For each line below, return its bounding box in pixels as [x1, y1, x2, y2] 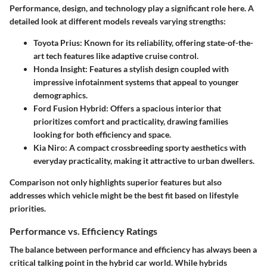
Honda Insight [33, 63, 85, 74]
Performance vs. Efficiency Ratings [10, 225, 157, 237]
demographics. [33, 89, 88, 100]
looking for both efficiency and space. [33, 129, 171, 139]
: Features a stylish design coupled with [85, 63, 229, 74]
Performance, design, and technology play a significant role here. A [10, 2, 254, 13]
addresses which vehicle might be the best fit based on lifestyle [10, 190, 238, 200]
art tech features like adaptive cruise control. [33, 50, 198, 61]
